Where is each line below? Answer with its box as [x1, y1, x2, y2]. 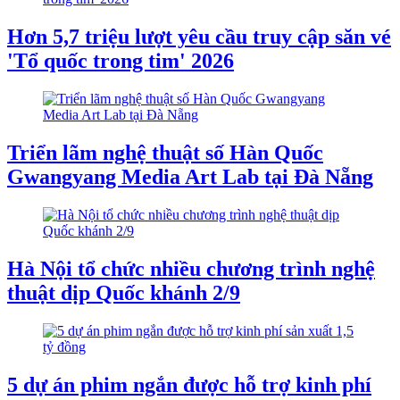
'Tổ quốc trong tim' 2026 [7, 49, 234, 73]
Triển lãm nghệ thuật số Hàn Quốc [7, 140, 323, 164]
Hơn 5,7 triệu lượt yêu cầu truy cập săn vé [7, 25, 391, 49]
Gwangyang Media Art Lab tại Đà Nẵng [7, 164, 373, 188]
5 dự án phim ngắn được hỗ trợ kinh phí [7, 372, 371, 396]
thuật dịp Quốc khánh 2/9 [7, 280, 240, 304]
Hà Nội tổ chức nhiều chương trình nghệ [7, 256, 375, 280]
